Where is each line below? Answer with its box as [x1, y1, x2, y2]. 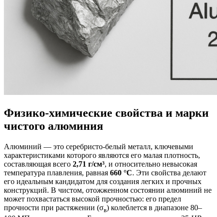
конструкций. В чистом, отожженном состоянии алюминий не [4, 186, 212, 194]
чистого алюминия [4, 119, 103, 132]
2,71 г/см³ [73, 159, 105, 168]
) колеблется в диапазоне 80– [107, 203, 202, 212]
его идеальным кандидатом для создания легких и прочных [4, 177, 201, 186]
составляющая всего [4, 159, 73, 168]
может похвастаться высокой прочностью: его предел [4, 194, 181, 203]
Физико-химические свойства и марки [4, 106, 209, 119]
